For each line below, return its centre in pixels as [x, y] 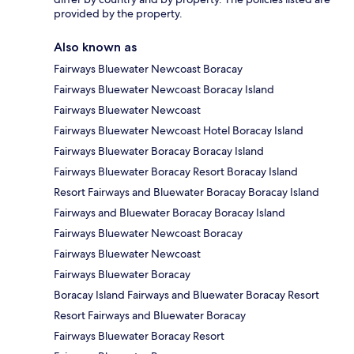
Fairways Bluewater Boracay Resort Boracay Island [176, 171]
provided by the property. [118, 13]
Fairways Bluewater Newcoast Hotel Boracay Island [179, 130]
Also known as [95, 47]
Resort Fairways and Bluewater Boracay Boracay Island [186, 192]
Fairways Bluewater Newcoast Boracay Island [164, 89]
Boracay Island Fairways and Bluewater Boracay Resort [186, 294]
